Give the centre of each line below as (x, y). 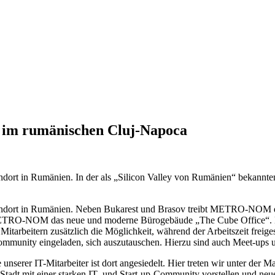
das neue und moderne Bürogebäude (122, 220)
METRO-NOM (241, 209)
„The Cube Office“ (232, 220)
